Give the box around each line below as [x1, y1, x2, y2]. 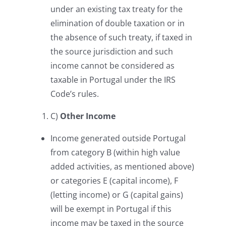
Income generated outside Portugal [50, 133, 186, 144]
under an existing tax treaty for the [50, 4, 183, 15]
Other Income [60, 110, 116, 122]
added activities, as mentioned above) [50, 161, 194, 172]
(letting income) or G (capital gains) [50, 189, 183, 200]
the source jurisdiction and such [50, 46, 173, 57]
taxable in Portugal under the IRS [50, 74, 176, 85]
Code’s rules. [50, 88, 99, 99]
